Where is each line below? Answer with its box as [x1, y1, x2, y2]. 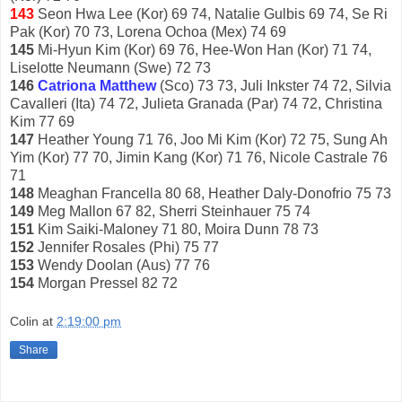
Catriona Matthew [38, 77, 156, 93]
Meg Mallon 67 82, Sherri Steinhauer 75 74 [34, 203, 310, 219]
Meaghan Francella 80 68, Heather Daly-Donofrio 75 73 [34, 185, 391, 201]
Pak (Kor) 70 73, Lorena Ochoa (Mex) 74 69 [10, 23, 286, 39]
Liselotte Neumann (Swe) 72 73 [10, 59, 211, 75]
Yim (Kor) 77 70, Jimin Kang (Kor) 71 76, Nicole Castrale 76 [10, 149, 388, 165]
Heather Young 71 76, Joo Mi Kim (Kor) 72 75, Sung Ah [34, 131, 388, 147]
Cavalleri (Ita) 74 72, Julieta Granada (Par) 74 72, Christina [10, 95, 382, 111]
